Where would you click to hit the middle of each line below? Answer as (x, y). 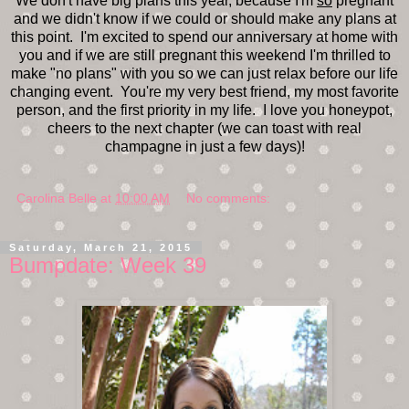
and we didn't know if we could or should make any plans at (204, 19)
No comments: (229, 198)
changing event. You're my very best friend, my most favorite (204, 92)
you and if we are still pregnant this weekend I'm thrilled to (204, 55)
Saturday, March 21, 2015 (101, 247)
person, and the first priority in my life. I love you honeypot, (204, 110)
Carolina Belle (57, 198)
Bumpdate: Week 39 (108, 265)
